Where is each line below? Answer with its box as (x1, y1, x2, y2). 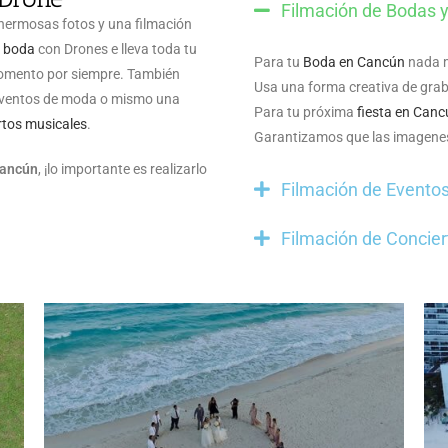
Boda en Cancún (303, 54, 405, 70)
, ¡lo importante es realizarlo (38, 161, 207, 177)
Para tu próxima (254, 104, 357, 120)
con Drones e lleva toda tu (35, 41, 197, 57)
